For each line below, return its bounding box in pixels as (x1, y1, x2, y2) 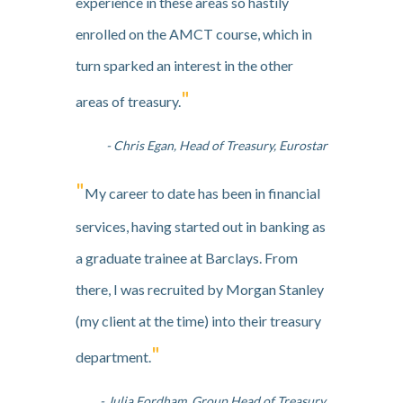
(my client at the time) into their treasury (76, 312, 321, 330)
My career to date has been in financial (85, 184, 320, 202)
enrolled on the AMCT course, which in (76, 25, 312, 43)
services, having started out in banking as (76, 218, 326, 236)
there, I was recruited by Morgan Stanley (76, 281, 324, 299)
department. (76, 348, 151, 366)
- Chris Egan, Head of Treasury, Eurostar (106, 138, 327, 154)
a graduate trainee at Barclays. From (76, 249, 298, 267)
